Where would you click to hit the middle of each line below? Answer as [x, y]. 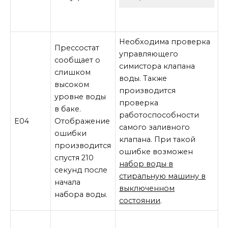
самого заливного [155, 127]
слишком [73, 72]
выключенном [147, 188]
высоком [72, 84]
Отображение [82, 121]
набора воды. [81, 194]
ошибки [71, 133]
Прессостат [77, 48]
